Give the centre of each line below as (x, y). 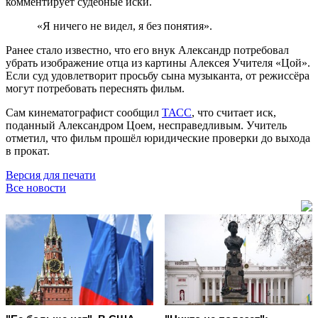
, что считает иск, (234, 112)
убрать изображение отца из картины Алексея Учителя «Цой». (158, 62)
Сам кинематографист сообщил (84, 112)
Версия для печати (51, 175)
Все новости (36, 187)
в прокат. (29, 150)
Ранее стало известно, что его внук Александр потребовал (147, 50)
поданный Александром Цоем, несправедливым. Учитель (146, 125)
